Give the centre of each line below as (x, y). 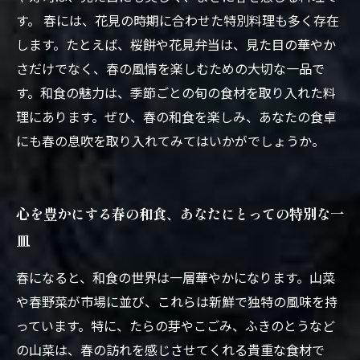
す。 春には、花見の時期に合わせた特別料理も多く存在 (178, 20)
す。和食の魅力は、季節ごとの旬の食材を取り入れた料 (176, 92)
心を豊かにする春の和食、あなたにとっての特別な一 (180, 213)
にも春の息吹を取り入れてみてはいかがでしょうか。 (170, 141)
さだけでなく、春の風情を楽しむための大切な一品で (170, 68)
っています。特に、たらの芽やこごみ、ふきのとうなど (176, 325)
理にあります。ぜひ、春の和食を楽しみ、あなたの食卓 (176, 117)
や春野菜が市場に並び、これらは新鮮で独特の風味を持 (177, 301)
